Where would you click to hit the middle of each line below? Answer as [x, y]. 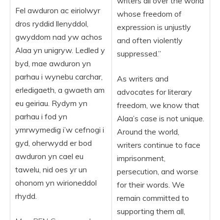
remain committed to [153, 198]
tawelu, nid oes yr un [51, 169]
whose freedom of [149, 14]
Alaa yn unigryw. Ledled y [60, 50]
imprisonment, [141, 158]
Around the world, [148, 132]
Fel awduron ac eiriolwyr [58, 10]
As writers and [143, 79]
